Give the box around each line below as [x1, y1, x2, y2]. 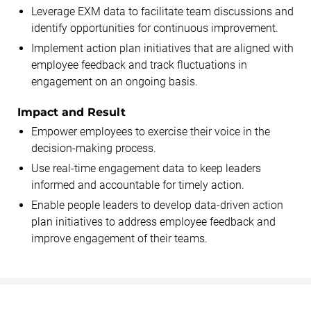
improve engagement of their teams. [31, 231, 208, 245]
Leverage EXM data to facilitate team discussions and [31, 4, 294, 18]
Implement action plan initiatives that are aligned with [31, 41, 294, 55]
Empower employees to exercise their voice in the [31, 124, 270, 138]
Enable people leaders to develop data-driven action [31, 198, 283, 212]
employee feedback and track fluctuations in [31, 58, 247, 72]
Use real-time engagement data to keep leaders [31, 161, 261, 175]
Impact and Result [17, 105, 126, 119]
